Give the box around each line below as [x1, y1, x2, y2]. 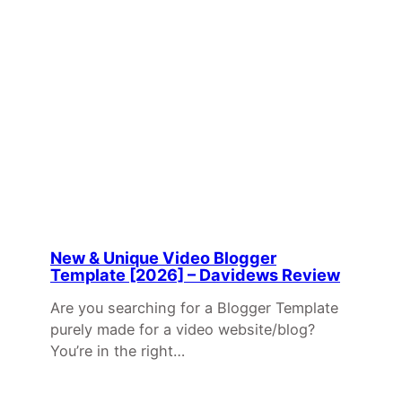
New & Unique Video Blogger [50, 248, 276, 268]
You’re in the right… [50, 342, 185, 361]
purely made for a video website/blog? [50, 320, 315, 339]
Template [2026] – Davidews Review [50, 265, 340, 285]
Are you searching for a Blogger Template [50, 299, 338, 318]
